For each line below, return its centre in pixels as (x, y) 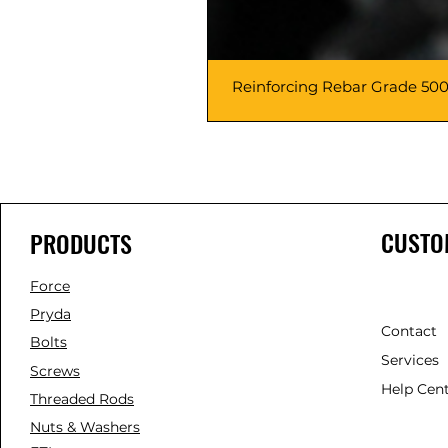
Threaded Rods (82, 399)
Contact (408, 331)
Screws (55, 371)
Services (409, 360)
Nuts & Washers (85, 427)
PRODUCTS (81, 243)
